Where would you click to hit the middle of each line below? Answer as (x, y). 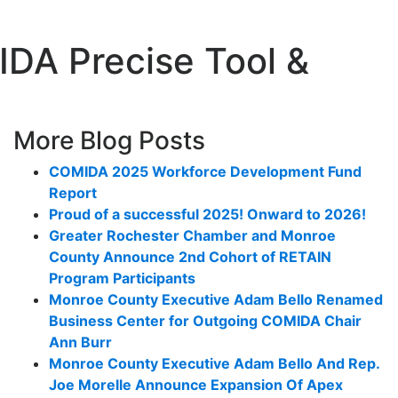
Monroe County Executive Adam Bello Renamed (216, 300)
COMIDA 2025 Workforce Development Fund (205, 172)
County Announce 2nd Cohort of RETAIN (190, 257)
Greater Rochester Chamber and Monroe (192, 236)
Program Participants (122, 279)
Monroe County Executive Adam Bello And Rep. (214, 364)
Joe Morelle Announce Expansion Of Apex (196, 385)
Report (73, 193)
